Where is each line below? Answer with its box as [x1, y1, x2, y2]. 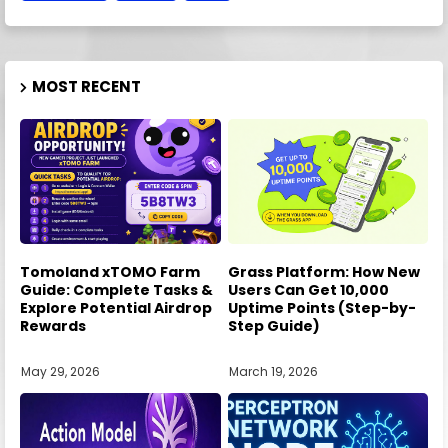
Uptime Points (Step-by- [227, 298, 416, 319]
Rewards [20, 316, 86, 337]
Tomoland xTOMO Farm [20, 262, 200, 283]
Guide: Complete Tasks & [20, 280, 213, 301]
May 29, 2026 [21, 362, 100, 380]
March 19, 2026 [228, 362, 318, 380]
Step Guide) [227, 316, 320, 337]
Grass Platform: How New [227, 262, 420, 283]
